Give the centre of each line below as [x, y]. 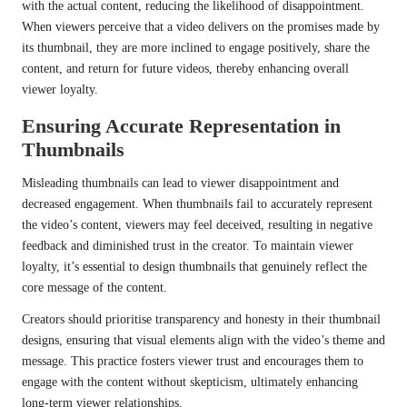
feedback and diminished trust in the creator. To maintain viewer [188, 246]
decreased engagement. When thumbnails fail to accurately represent [197, 204]
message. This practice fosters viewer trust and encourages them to [193, 362]
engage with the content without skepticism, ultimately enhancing [190, 382]
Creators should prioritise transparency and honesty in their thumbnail [201, 320]
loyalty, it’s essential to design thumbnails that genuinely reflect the [194, 267]
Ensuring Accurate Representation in [181, 126]
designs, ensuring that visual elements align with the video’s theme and [203, 341]
